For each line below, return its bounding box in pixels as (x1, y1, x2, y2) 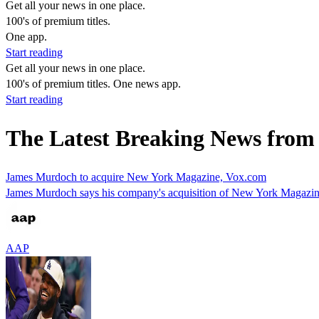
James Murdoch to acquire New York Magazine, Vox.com (6, 170, 266, 183)
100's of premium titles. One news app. (6, 78, 181, 90)
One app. (6, 31, 47, 43)
